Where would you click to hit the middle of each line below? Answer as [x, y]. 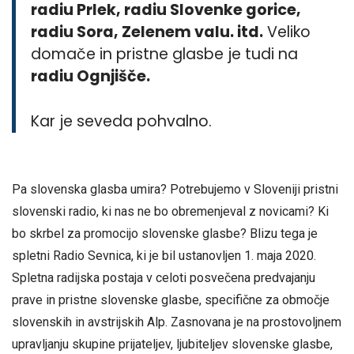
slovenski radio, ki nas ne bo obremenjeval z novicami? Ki [170, 211]
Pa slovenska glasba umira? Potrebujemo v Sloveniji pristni [175, 189]
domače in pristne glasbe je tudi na [165, 54]
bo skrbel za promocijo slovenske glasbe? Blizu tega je [165, 233]
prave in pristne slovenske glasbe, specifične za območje [171, 299]
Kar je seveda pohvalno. [122, 121]
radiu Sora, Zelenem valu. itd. [147, 32]
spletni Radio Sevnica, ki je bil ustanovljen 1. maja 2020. [164, 255]
